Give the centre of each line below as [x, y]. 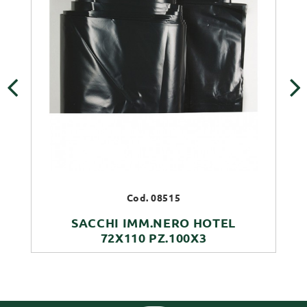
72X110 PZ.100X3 [153, 237]
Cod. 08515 [153, 198]
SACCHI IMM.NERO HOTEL [153, 222]
